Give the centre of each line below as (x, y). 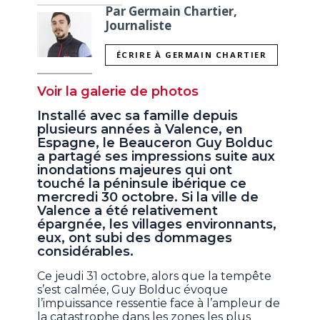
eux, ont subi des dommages (135, 238)
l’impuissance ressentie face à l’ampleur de (159, 304)
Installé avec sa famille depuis (138, 116)
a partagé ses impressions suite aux (156, 157)
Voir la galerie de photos (118, 92)
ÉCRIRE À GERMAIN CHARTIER (191, 55)
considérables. (86, 252)
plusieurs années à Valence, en (140, 130)
